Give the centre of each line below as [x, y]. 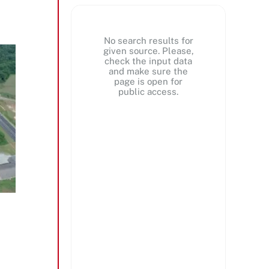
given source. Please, [148, 50]
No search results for [148, 40]
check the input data [148, 61]
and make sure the [148, 71]
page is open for [148, 81]
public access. [148, 91]
